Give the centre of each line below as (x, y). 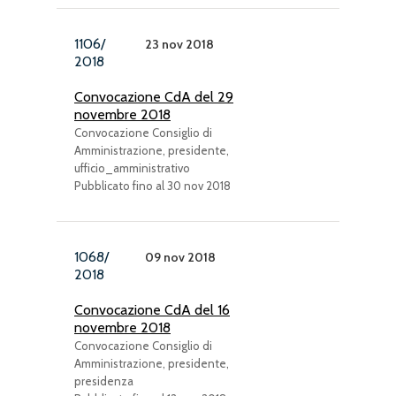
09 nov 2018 (180, 257)
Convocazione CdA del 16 (152, 310)
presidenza (104, 381)
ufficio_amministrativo (132, 168)
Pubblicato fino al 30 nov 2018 (152, 186)
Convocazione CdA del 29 (154, 97)
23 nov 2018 (179, 44)
